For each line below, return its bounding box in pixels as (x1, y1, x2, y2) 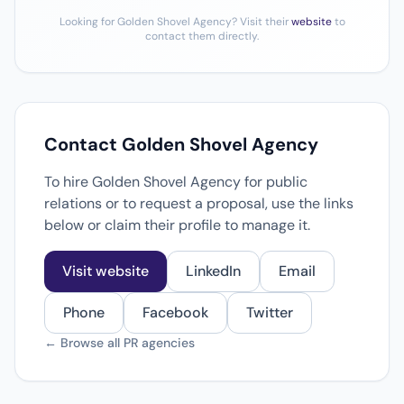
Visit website (62, 262, 149, 280)
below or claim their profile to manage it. (44, 216, 310, 234)
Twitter (246, 303, 293, 322)
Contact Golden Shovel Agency (44, 133, 318, 156)
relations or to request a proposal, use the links (44, 194, 353, 213)
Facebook (142, 303, 208, 322)
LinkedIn (186, 262, 241, 280)
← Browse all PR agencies (44, 335, 195, 351)
